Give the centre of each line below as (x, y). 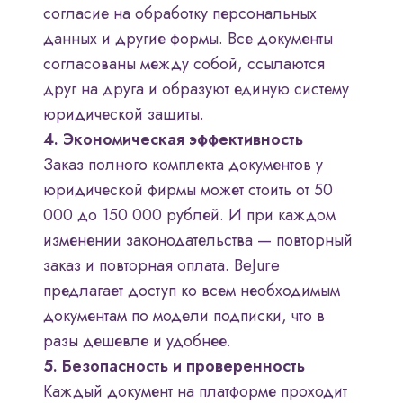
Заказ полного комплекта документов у (183, 165)
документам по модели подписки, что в (184, 316)
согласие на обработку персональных (180, 14)
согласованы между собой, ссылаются (184, 64)
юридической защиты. (124, 115)
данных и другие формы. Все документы (188, 39)
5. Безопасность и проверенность (174, 367)
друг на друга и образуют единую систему (196, 90)
